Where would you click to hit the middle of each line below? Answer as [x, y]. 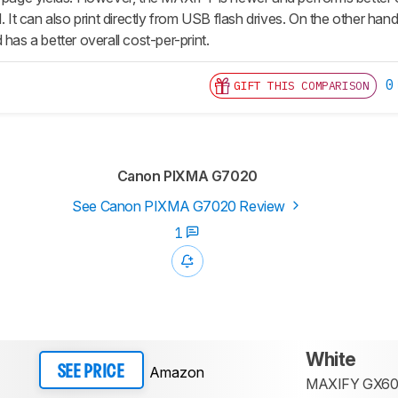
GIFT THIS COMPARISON [302, 86]
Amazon [176, 372]
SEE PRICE [91, 372]
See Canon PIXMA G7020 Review [180, 207]
